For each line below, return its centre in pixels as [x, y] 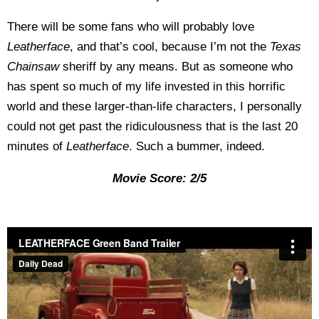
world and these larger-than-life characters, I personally [155, 106]
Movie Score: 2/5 [159, 178]
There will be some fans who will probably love [131, 27]
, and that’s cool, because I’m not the [170, 47]
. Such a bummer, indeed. [197, 146]
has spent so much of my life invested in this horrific [146, 87]
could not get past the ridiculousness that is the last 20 [152, 126]
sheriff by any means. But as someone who [178, 67]
